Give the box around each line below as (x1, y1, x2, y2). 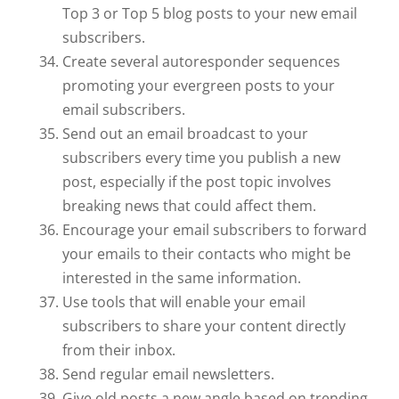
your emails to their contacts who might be (62, 243, 351, 264)
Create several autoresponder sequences (62, 51, 340, 71)
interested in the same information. (62, 267, 301, 288)
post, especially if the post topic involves (62, 171, 331, 191)
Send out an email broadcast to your (62, 123, 308, 143)
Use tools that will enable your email (62, 291, 305, 312)
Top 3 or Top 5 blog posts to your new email (62, 3, 357, 23)
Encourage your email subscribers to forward (62, 219, 367, 240)
